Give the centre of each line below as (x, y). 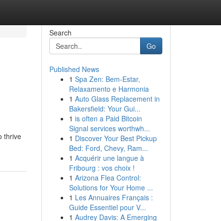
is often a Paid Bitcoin (108, 118)
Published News (74, 69)
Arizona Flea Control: (108, 178)
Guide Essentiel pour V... (107, 207)
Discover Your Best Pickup (116, 138)
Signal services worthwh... (109, 128)
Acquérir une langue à (109, 158)
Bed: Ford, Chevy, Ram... (108, 148)
